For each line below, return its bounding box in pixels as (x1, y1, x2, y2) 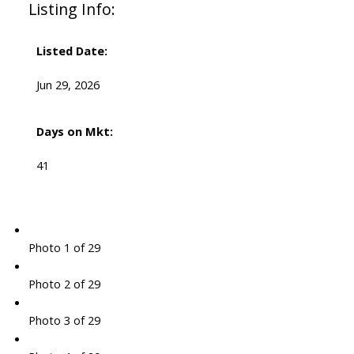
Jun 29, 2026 (36, 77, 100, 93)
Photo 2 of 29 (28, 276, 100, 292)
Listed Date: (36, 43, 107, 59)
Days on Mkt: (36, 123, 113, 140)
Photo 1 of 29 (28, 239, 100, 256)
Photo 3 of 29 (28, 312, 100, 329)
